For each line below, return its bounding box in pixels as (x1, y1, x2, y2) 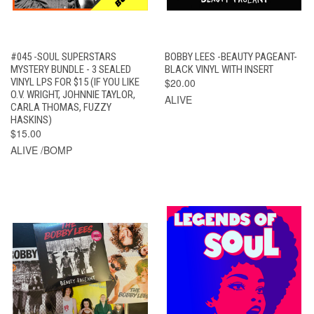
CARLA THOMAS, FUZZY (11, 100, 111, 114)
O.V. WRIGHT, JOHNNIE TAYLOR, (11, 88, 135, 101)
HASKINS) (11, 113, 52, 126)
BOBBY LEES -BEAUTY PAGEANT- (164, 50, 297, 63)
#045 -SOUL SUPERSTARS (11, 50, 116, 63)
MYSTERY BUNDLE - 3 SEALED (11, 62, 131, 76)
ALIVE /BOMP (11, 142, 72, 157)
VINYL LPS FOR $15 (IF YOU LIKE (11, 75, 139, 88)
